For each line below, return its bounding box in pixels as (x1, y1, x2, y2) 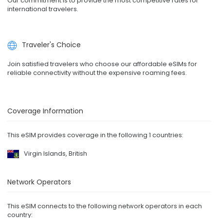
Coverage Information (7, 106, 83, 116)
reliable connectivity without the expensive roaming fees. (7, 68, 187, 78)
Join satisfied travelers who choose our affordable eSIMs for (7, 59, 197, 69)
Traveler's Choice (22, 39, 81, 50)
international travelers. (7, 4, 78, 14)
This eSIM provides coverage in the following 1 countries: (7, 130, 183, 140)
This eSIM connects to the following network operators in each (7, 201, 202, 211)
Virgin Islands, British (24, 149, 87, 159)
